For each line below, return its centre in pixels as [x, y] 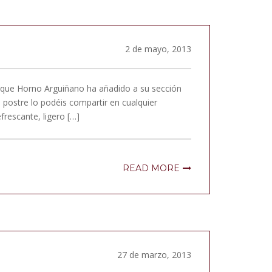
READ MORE [151, 168]
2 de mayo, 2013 [158, 49]
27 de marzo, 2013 [154, 255]
